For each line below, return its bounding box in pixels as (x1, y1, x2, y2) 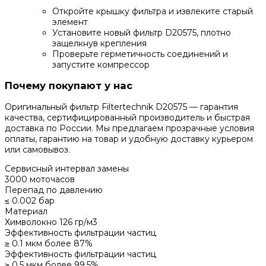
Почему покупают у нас (5, 80, 132, 92)
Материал (5, 205, 47, 217)
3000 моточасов (5, 173, 75, 185)
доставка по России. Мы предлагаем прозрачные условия (5, 122, 254, 134)
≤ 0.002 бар (5, 195, 55, 206)
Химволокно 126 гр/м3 (5, 216, 97, 227)
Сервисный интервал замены (5, 163, 129, 174)
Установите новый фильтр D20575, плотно (52, 27, 231, 38)
